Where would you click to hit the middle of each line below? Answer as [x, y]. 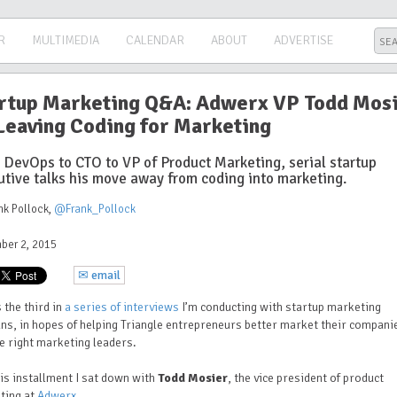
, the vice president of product [306, 378]
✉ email [99, 275]
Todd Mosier [193, 378]
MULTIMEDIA [65, 40]
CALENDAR [155, 40]
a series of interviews [122, 307]
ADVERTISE [303, 40]
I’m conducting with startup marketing [280, 307]
